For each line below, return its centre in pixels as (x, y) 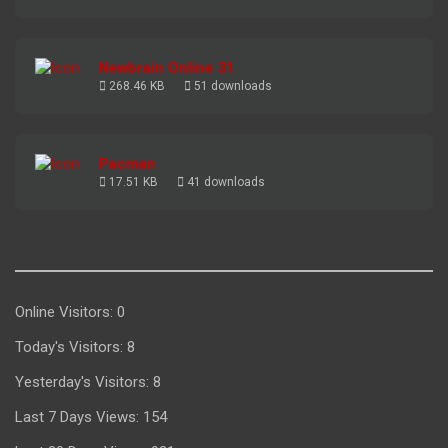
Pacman (127, 163)
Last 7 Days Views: (79, 416)
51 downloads (231, 85)
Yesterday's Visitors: (84, 381)
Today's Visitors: (71, 346)
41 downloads (224, 181)
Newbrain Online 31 (166, 67)
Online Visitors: (66, 311)
